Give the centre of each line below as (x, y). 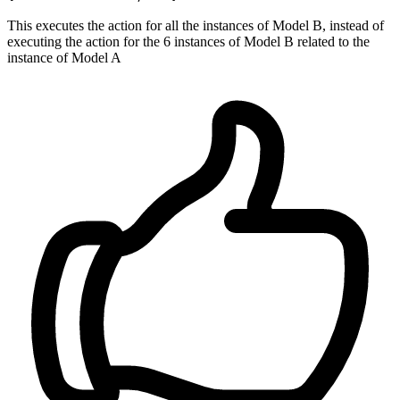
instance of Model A (64, 58)
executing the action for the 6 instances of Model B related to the (188, 42)
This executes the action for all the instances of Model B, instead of (196, 26)
